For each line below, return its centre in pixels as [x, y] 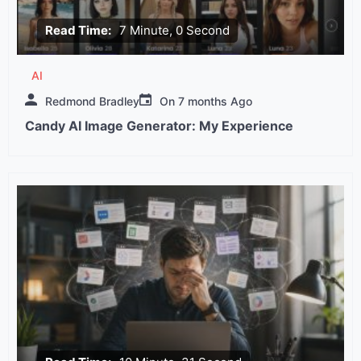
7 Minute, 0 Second [174, 30]
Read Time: [78, 30]
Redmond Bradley [92, 101]
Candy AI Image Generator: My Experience [159, 125]
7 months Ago [215, 101]
